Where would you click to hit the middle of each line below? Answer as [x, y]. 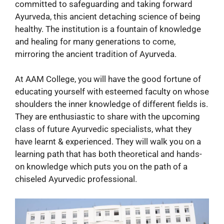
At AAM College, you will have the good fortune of [108, 79]
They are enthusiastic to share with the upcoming [107, 117]
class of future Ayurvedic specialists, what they [103, 129]
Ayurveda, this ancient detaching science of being [108, 16]
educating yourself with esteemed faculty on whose [112, 92]
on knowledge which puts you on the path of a [101, 167]
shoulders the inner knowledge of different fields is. [111, 104]
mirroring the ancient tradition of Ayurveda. [96, 54]
